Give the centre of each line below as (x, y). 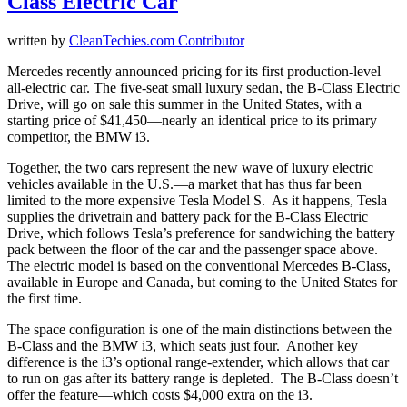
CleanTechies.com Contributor (157, 40)
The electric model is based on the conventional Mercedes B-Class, (199, 265)
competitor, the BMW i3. (79, 136)
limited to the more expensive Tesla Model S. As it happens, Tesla (197, 200)
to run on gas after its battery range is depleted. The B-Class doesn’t (203, 378)
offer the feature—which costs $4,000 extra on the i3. (160, 394)
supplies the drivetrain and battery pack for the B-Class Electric (188, 216)
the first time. (45, 298)
